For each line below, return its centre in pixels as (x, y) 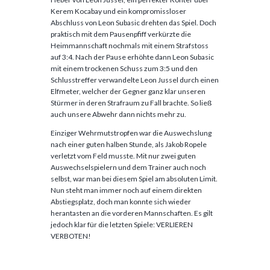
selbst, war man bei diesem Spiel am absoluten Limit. (134, 178)
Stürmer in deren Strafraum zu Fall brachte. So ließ (131, 102)
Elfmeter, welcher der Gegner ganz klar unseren (128, 91)
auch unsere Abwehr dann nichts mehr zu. (118, 114)
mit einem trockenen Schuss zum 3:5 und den (124, 68)
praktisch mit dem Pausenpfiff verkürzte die (121, 34)
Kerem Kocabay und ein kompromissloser (118, 11)
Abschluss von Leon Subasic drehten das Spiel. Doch (133, 22)
